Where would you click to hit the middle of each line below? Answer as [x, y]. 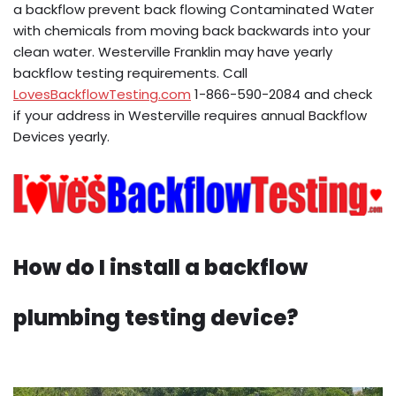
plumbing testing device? [156, 318]
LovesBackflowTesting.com [102, 95]
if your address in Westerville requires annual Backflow [190, 116]
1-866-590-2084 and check [282, 95]
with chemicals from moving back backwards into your [192, 31]
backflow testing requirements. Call [130, 73]
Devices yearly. [61, 137]
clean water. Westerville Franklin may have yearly [173, 52]
